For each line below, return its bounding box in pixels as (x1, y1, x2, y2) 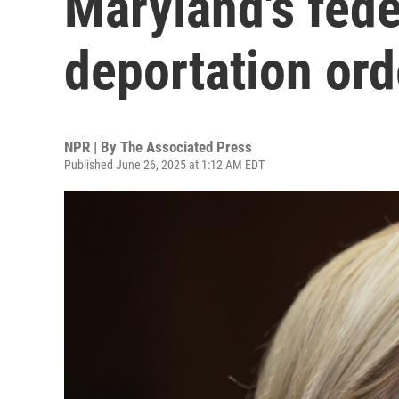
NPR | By (64, 138, 120, 156)
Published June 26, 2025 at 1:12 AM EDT (64, 158, 265, 172)
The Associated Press (120, 138, 252, 156)
